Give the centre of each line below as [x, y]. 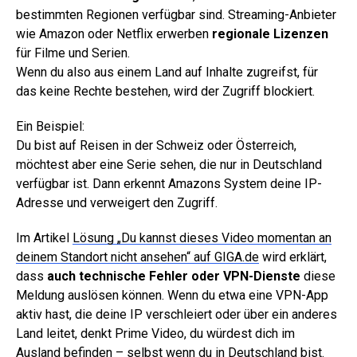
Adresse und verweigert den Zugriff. [117, 202]
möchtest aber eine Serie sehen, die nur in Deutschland [169, 164]
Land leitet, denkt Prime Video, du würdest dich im [155, 333]
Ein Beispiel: [50, 126]
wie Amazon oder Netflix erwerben [114, 33]
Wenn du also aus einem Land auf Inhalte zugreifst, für [167, 72]
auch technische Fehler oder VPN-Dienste [174, 276]
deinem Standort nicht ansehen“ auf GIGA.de [137, 257]
